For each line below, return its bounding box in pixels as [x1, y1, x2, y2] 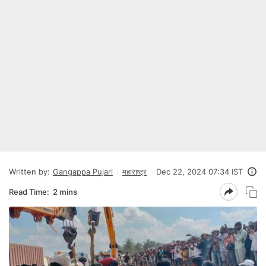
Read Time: [9, 186, 49, 197]
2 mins [53, 186, 77, 197]
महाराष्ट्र [122, 167, 147, 176]
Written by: [9, 167, 50, 176]
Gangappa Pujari [53, 167, 113, 176]
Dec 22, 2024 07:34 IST [156, 167, 243, 176]
